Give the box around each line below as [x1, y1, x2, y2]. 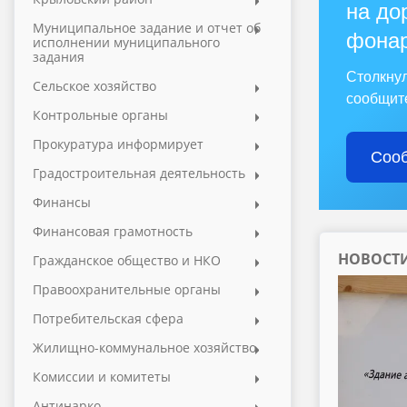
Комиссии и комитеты [33, 368, 171, 385]
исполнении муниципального [33, 34, 220, 51]
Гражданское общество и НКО [33, 252, 221, 269]
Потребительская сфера [33, 310, 184, 327]
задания [33, 48, 84, 65]
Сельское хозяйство [33, 77, 156, 94]
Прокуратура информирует [33, 135, 203, 153]
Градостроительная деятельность [33, 164, 245, 182]
